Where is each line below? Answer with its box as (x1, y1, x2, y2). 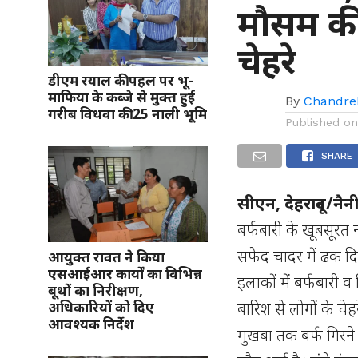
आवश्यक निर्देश (48, 315, 134, 333)
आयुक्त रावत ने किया (48, 248, 165, 266)
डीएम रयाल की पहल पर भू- (48, 71, 193, 89)
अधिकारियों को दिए (48, 298, 154, 316)
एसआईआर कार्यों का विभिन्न (48, 265, 202, 283)
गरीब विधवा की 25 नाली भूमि (48, 105, 207, 123)
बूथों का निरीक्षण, (48, 281, 143, 300)
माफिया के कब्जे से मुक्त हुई (48, 88, 195, 106)
